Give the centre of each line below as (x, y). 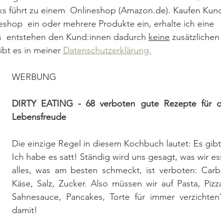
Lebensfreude (39, 117)
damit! (25, 210)
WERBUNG (34, 77)
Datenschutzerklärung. (107, 50)
